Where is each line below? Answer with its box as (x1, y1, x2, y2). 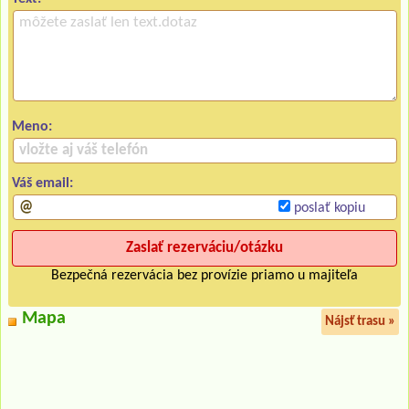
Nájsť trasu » (325, 314, 395, 329)
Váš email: (12, 175, 73, 191)
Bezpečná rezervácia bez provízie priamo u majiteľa (51, 267, 358, 283)
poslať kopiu (289, 200, 365, 215)
